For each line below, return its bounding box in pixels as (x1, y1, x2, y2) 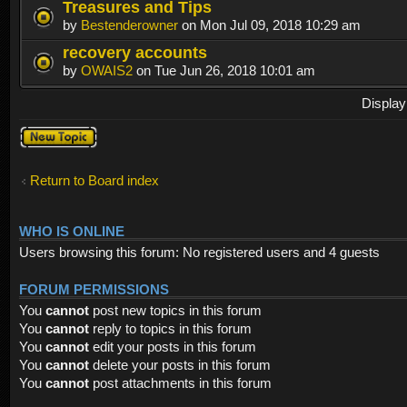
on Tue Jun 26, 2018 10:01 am (133, 62, 315, 78)
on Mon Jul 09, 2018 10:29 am (178, 16, 361, 33)
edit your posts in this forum (89, 339, 256, 355)
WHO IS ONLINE (19, 224, 124, 240)
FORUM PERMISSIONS (19, 283, 169, 298)
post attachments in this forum (89, 375, 272, 392)
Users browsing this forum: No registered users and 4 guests (19, 244, 380, 261)
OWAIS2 (81, 62, 133, 78)
